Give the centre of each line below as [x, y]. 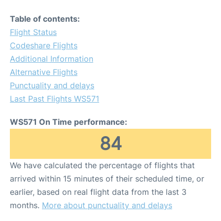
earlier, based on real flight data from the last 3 [98, 192]
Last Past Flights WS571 [55, 99]
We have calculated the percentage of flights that [102, 165]
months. [26, 205]
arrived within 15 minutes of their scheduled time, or [107, 179]
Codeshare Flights [44, 45]
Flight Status [33, 32]
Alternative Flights [44, 72]
